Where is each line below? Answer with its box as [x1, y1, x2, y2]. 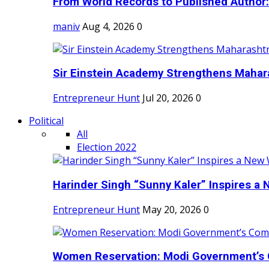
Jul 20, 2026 [142, 91, 193, 105]
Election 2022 [77, 141, 136, 154]
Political [29, 114, 64, 128]
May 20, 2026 [142, 202, 201, 216]
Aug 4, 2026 [82, 19, 134, 33]
